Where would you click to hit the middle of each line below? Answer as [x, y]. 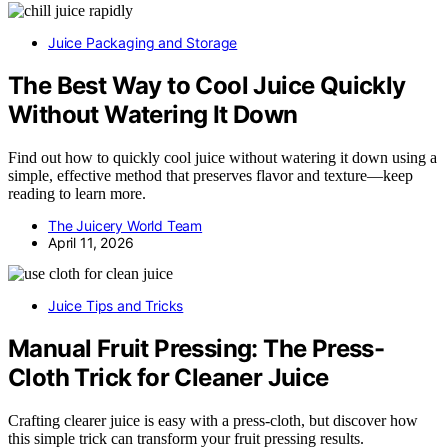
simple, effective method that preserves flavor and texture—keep [210, 175]
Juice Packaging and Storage [143, 42]
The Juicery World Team [125, 225]
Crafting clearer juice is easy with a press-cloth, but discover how [213, 420]
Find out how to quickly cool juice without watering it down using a [222, 157]
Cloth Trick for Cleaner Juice [168, 377]
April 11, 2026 [91, 242]
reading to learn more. [77, 193]
